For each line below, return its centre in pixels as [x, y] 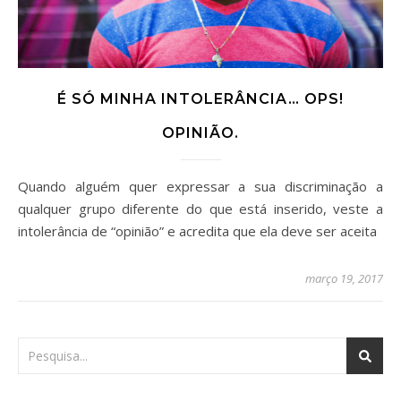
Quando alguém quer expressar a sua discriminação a [23, 187]
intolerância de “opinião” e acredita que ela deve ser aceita [197, 231]
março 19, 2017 [344, 279]
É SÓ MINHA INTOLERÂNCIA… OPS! [200, 99]
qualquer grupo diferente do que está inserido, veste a [200, 209]
